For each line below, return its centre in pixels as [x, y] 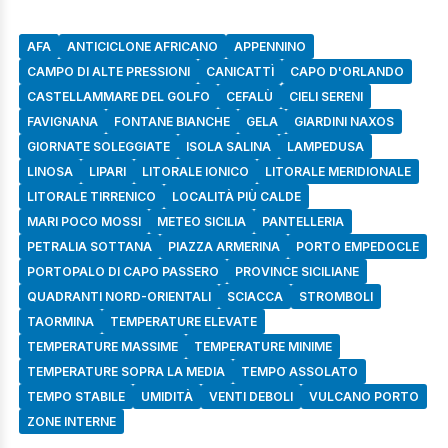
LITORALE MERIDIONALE [338, 172]
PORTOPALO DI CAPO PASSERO [123, 272]
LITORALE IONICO [195, 172]
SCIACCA [255, 297]
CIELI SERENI [326, 97]
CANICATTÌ [240, 72]
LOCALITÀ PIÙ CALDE [236, 197]
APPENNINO [270, 47]
